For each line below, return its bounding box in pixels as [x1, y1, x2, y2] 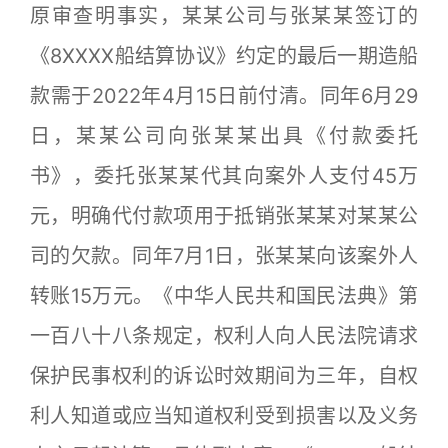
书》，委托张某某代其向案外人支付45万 [30, 164, 418, 188]
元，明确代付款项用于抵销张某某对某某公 [30, 204, 418, 228]
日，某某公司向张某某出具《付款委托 [30, 124, 418, 148]
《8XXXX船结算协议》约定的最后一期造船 [30, 44, 418, 68]
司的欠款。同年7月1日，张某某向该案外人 [30, 244, 418, 268]
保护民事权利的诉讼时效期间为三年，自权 [30, 364, 418, 388]
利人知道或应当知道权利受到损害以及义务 [30, 404, 418, 428]
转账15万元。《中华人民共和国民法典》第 [30, 284, 418, 308]
